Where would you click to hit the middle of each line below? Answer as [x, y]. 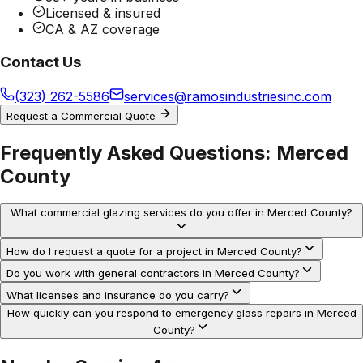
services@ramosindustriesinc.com [228, 96]
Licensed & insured [103, 13]
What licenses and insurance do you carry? [118, 295]
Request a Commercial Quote [83, 115]
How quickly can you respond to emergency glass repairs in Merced [181, 313]
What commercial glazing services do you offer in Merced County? [181, 213]
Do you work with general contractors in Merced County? [153, 273]
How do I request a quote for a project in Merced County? [154, 252]
